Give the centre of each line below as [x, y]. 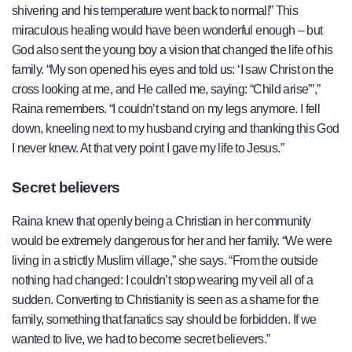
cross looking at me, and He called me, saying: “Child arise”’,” [166, 89]
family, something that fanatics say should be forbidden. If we [164, 320]
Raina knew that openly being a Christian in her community [161, 222]
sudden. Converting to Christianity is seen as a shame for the [165, 300]
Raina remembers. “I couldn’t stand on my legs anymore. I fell [166, 108]
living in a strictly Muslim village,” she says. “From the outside [165, 261]
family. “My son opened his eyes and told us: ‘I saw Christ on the [173, 69]
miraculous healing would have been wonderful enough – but [167, 30]
